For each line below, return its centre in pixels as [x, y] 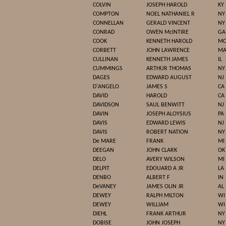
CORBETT [104, 50]
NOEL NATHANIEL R [171, 14]
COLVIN [102, 5]
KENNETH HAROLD [169, 41]
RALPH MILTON [165, 196]
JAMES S [157, 87]
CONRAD [104, 32]
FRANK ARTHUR [166, 214]
